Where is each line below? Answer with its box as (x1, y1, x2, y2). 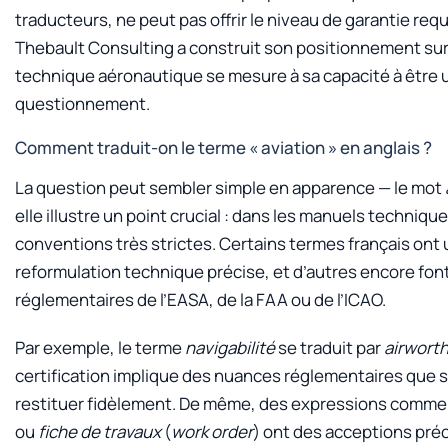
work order (171, 420, 253, 444)
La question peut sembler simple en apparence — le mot (15, 176, 445, 199)
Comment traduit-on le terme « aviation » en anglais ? (15, 136, 432, 159)
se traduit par (275, 336, 384, 360)
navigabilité (185, 336, 275, 360)
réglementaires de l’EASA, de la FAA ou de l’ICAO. (15, 288, 386, 311)
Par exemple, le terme (15, 336, 185, 360)
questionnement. (15, 91, 150, 115)
